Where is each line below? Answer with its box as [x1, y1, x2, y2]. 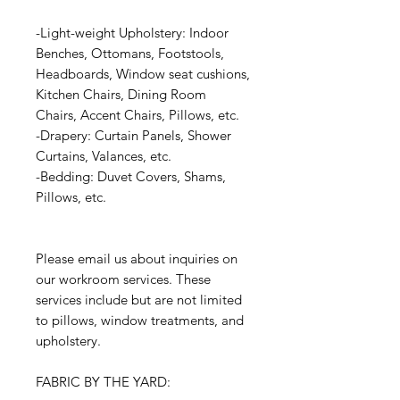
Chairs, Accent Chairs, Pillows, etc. [36, 106, 239, 124]
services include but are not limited [36, 291, 242, 309]
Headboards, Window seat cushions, [36, 65, 250, 83]
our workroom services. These [36, 271, 211, 288]
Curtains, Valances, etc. [36, 147, 171, 165]
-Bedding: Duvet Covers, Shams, [36, 168, 226, 186]
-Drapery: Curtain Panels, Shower [36, 127, 231, 145]
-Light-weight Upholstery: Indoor [36, 24, 229, 42]
